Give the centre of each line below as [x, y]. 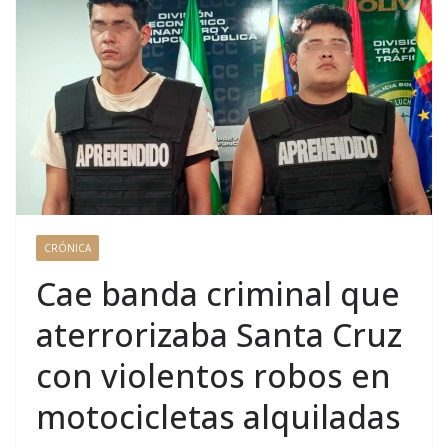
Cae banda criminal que [218, 294]
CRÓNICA [67, 248]
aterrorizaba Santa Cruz [219, 335]
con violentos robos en [213, 376]
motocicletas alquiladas [218, 417]
